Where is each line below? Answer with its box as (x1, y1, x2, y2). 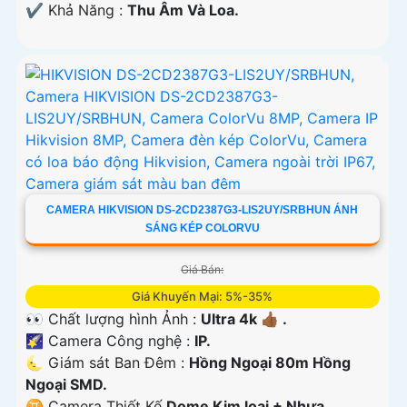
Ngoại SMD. (25, 374, 107, 393)
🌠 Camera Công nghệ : (25, 331, 194, 350)
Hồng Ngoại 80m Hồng (189, 352, 351, 372)
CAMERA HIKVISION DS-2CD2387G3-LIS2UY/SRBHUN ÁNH (46, 203, 359, 216)
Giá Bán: (181, 262, 224, 276)
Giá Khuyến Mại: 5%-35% (132, 288, 273, 303)
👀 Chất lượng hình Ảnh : (25, 309, 201, 328)
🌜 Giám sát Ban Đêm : (25, 352, 189, 372)
